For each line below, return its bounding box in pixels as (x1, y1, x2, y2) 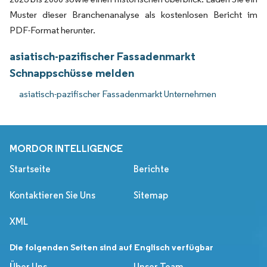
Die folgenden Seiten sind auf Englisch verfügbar (10, 241, 213, 253)
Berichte (133, 163, 169, 175)
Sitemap (133, 189, 168, 201)
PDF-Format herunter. (10, 24, 95, 36)
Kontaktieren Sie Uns (10, 189, 95, 201)
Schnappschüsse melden (10, 65, 134, 80)
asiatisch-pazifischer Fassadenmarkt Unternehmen (19, 88, 216, 100)
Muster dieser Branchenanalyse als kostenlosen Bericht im (10, 8, 257, 20)
